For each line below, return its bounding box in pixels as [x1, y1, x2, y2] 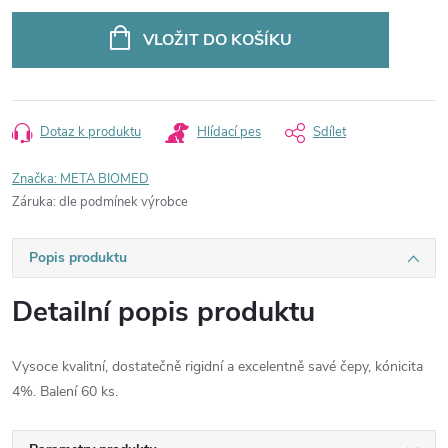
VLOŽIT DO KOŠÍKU [142, 29, 292, 51]
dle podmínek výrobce [59, 193, 188, 211]
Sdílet [313, 123, 346, 141]
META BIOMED [60, 170, 149, 188]
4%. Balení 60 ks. [12, 382, 118, 401]
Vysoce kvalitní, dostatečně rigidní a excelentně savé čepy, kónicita [12, 357, 423, 376]
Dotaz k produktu [40, 123, 141, 141]
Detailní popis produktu [12, 293, 315, 331]
